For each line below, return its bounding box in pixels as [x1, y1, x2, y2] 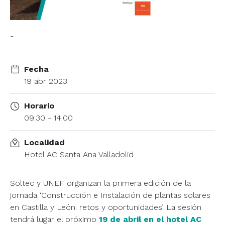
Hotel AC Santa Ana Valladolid [24, 149, 134, 159]
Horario [24, 100, 54, 110]
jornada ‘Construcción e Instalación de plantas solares [10, 190, 210, 200]
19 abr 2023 [24, 76, 67, 86]
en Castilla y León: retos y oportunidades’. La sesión [10, 202, 201, 212]
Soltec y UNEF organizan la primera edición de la [10, 178, 191, 188]
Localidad [24, 137, 65, 147]
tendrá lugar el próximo [10, 214, 99, 224]
